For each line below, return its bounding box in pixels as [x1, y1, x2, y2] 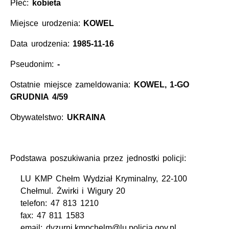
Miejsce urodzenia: [10, 19, 84, 28]
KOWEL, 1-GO [133, 80, 190, 89]
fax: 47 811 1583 [20, 211, 84, 220]
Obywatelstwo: [10, 113, 67, 122]
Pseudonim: [10, 60, 57, 69]
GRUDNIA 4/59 [10, 93, 68, 102]
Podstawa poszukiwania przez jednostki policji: [10, 154, 187, 163]
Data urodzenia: [10, 39, 73, 49]
